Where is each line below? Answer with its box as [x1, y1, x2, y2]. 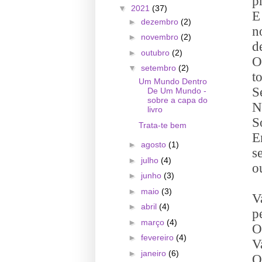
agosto [141, 140, 169, 150]
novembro [141, 32, 181, 42]
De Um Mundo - [147, 86, 207, 96]
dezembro [141, 16, 181, 26]
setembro [141, 63, 179, 73]
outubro [141, 47, 173, 57]
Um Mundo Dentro [139, 77, 208, 87]
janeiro [141, 248, 169, 258]
